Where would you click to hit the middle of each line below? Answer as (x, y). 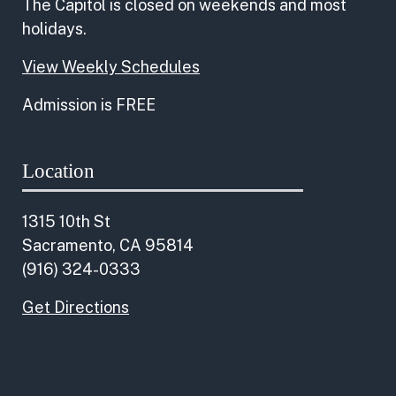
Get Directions (76, 307)
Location (58, 171)
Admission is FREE (89, 105)
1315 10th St (66, 221)
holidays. (54, 29)
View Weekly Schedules (111, 67)
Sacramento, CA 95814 (108, 245)
